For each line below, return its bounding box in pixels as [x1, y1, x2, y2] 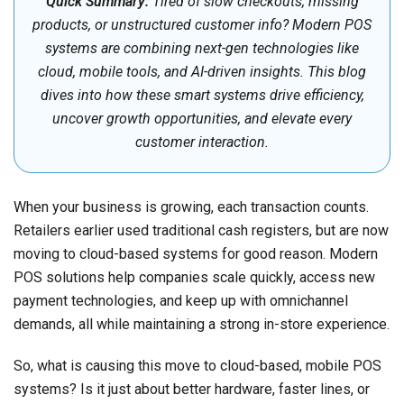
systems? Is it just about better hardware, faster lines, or [14, 381, 370, 399]
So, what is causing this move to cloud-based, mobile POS [14, 357, 381, 375]
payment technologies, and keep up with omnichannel [14, 292, 348, 310]
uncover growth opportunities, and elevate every [52, 110, 352, 128]
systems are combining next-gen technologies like [45, 40, 359, 58]
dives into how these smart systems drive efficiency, [40, 87, 364, 105]
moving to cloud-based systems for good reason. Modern [14, 245, 378, 263]
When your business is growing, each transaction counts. [14, 198, 369, 216]
